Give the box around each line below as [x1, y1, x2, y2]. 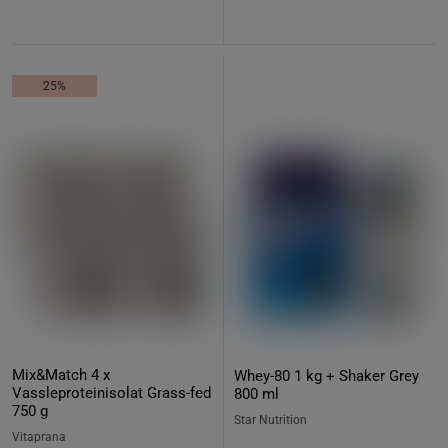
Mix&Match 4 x [12, 366, 110, 384]
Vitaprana [12, 430, 66, 444]
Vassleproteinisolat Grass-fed [12, 384, 211, 402]
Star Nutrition [234, 413, 307, 427]
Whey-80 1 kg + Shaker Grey [234, 367, 419, 385]
